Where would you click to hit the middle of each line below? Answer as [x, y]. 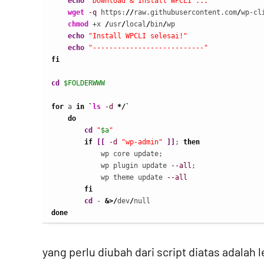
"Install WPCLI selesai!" [138, 36]
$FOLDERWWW [84, 83]
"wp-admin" [142, 142]
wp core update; [107, 154]
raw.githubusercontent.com [185, 12]
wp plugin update [111, 166]
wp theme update [109, 177]
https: [111, 12]
